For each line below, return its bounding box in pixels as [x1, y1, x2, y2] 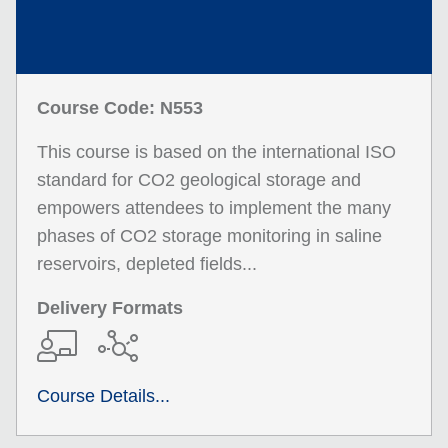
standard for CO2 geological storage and [37, 170, 361, 190]
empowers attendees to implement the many [37, 198, 391, 218]
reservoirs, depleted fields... [37, 254, 257, 274]
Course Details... [37, 386, 170, 406]
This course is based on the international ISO [37, 142, 396, 162]
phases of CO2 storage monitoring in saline [37, 226, 382, 246]
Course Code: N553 [37, 98, 203, 118]
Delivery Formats [37, 298, 183, 318]
